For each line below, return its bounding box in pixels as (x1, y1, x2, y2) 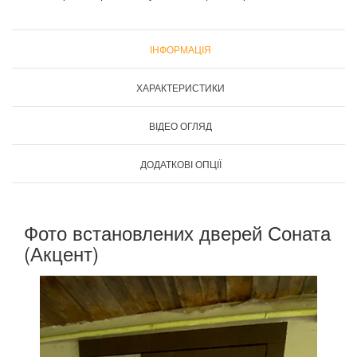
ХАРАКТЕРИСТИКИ (136, 80, 225, 94)
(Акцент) (24, 238, 99, 267)
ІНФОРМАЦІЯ (150, 41, 211, 56)
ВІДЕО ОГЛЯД (149, 118, 212, 132)
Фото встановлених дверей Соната (24, 218, 331, 246)
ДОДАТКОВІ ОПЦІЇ (139, 156, 222, 171)
